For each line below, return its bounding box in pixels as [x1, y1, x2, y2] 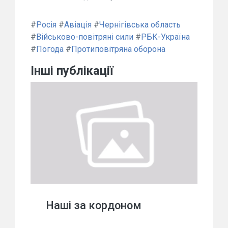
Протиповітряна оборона [71, 44, 165, 54]
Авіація [64, 20, 92, 30]
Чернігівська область [99, 20, 181, 30]
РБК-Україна [141, 32, 190, 42]
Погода [36, 44, 64, 54]
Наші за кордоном [46, 199, 141, 212]
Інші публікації [31, 64, 113, 78]
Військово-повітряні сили [36, 32, 133, 42]
